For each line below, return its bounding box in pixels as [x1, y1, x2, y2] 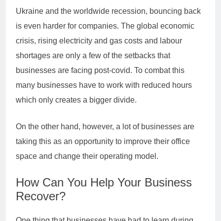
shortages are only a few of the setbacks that [16, 51, 170, 60]
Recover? [16, 189, 69, 203]
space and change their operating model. [16, 151, 164, 160]
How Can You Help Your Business [16, 175, 192, 189]
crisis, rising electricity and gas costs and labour [16, 36, 182, 45]
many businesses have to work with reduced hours [16, 80, 192, 89]
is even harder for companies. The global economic [16, 21, 194, 30]
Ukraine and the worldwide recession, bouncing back [16, 6, 201, 15]
